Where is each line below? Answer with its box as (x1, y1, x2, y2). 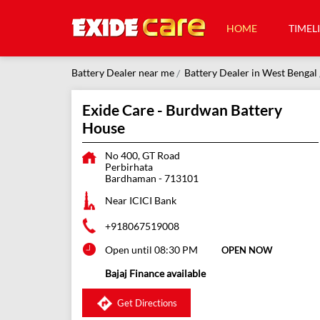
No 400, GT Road (104, 149, 180, 162)
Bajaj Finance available (104, 267, 206, 280)
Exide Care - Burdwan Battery (81, 101, 282, 119)
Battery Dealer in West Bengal (184, 66, 317, 79)
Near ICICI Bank (104, 194, 176, 207)
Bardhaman (104, 172, 156, 185)
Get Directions (116, 296, 177, 309)
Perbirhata (104, 161, 153, 174)
